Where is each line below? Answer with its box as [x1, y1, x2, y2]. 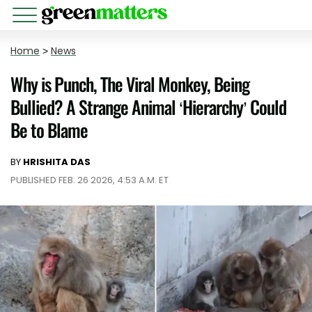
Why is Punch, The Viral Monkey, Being [10, 70, 249, 97]
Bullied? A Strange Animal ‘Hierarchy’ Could [10, 93, 286, 120]
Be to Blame [10, 116, 88, 143]
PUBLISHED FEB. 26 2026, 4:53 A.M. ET [10, 173, 169, 187]
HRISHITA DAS [23, 155, 91, 169]
